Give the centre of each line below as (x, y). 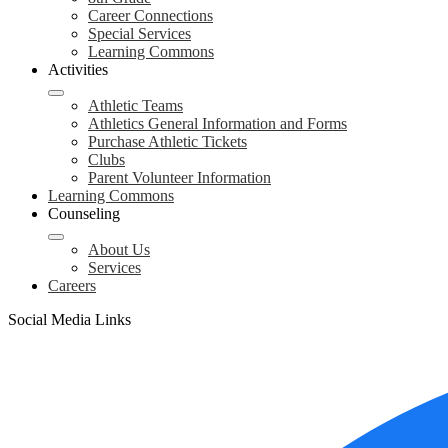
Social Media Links (69, 319)
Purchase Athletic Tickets (167, 141)
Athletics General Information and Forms (217, 123)
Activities (78, 69)
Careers (72, 285)
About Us (119, 249)
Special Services (139, 33)
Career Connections (150, 15)
